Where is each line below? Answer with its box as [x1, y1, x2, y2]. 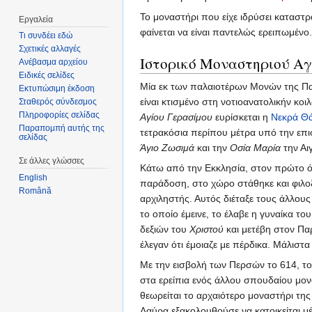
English [19, 173, 48, 183]
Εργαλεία [19, 14, 54, 24]
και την [194, 142, 230, 154]
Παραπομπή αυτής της [19, 123, 105, 134]
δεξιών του [140, 224, 189, 235]
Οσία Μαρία [230, 142, 281, 154]
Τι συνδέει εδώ [19, 31, 73, 41]
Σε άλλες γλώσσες [19, 156, 85, 166]
